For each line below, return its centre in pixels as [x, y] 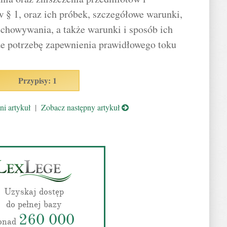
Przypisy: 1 [37, 80]
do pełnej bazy [34, 204]
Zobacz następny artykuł [81, 107]
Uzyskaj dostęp [34, 192]
